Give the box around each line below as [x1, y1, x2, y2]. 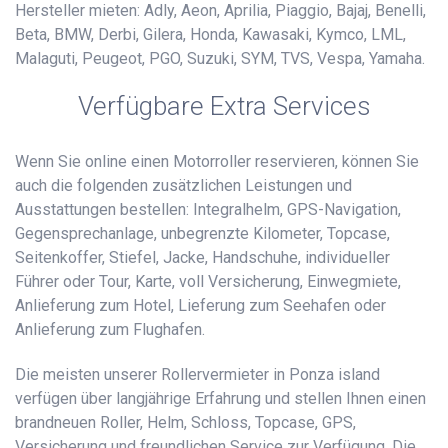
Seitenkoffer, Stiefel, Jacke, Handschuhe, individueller [15, 248, 390, 268]
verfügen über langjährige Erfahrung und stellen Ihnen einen [15, 389, 426, 409]
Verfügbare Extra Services [77, 91, 371, 122]
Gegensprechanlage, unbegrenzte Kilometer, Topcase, [15, 224, 390, 244]
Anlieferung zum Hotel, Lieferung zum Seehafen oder [15, 296, 386, 316]
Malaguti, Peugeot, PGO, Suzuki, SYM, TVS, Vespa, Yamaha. [15, 49, 425, 69]
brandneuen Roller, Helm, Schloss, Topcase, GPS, [15, 413, 356, 433]
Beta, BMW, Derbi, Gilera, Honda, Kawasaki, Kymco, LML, [15, 25, 406, 45]
